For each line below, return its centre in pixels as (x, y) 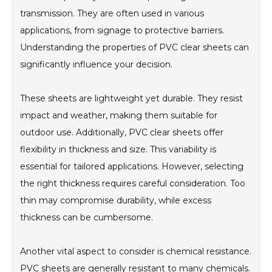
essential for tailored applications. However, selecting (132, 167)
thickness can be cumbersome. (87, 218)
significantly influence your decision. (97, 65)
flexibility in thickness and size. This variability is (118, 150)
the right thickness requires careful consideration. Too (133, 184)
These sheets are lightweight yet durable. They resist (132, 99)
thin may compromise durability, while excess (116, 201)
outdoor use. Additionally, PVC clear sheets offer (122, 133)
